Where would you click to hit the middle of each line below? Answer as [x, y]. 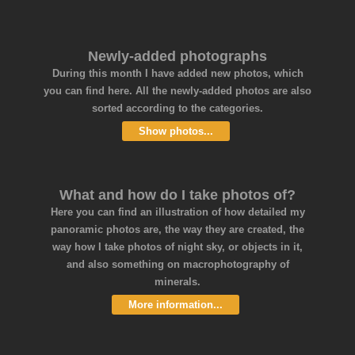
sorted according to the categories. [177, 108]
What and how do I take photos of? [177, 195]
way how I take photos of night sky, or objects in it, [177, 246]
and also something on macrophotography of [177, 264]
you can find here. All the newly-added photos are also [177, 90]
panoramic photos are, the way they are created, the [177, 229]
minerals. [177, 281]
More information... [176, 304]
